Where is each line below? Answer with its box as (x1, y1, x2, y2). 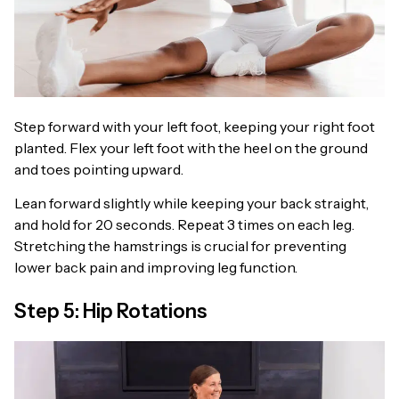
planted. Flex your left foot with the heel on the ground (14, 138, 368, 157)
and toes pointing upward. (14, 159, 183, 178)
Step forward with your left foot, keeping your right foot (14, 117, 375, 135)
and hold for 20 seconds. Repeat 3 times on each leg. (14, 216, 354, 234)
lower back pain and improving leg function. (14, 258, 297, 277)
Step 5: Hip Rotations (14, 299, 207, 324)
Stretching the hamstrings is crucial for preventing (14, 237, 346, 256)
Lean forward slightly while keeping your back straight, (14, 194, 369, 213)
